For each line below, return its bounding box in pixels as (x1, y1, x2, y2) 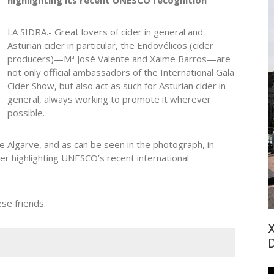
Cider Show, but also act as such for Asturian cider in (7, 79, 226, 92)
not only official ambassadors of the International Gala (7, 65, 234, 78)
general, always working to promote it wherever (7, 92, 211, 105)
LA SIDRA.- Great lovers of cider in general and (7, 25, 203, 38)
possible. (7, 106, 45, 119)
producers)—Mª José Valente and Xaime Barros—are (7, 52, 231, 65)
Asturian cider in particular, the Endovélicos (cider (7, 39, 213, 51)
